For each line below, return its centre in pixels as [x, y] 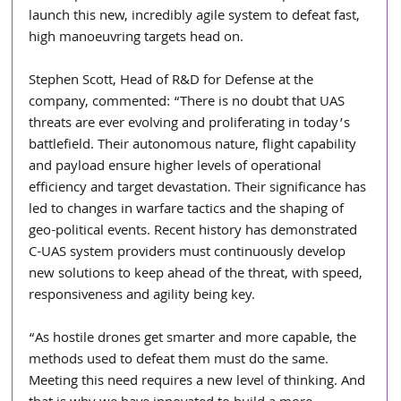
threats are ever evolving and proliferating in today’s [192, 124]
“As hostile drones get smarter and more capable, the [195, 339]
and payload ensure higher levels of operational [177, 167]
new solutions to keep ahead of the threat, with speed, [198, 274]
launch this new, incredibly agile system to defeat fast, [196, 17]
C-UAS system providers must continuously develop [189, 253]
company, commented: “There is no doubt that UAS [189, 102]
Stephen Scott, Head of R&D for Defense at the [173, 81]
